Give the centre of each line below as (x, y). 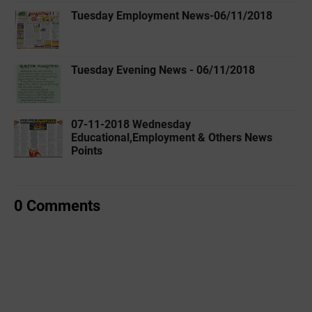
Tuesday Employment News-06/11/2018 (172, 15)
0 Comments (57, 205)
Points (87, 150)
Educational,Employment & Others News (172, 137)
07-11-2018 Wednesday (131, 124)
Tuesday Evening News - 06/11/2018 (163, 70)
